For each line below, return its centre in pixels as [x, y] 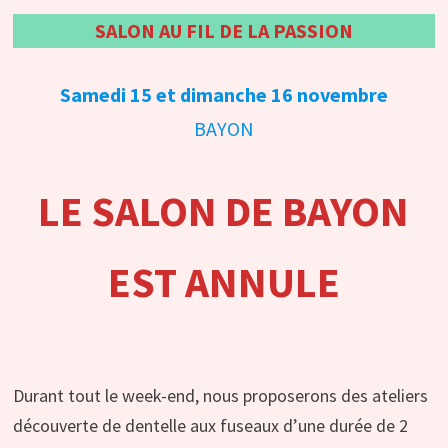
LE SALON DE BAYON [224, 211]
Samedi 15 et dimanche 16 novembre [223, 95]
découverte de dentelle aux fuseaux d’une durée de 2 [210, 426]
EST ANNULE [223, 282]
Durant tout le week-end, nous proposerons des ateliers [220, 396]
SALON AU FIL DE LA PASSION [223, 31]
